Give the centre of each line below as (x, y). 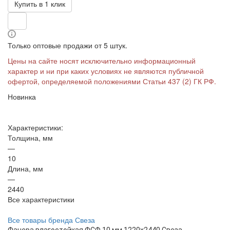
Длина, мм (25, 168)
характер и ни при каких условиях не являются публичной (106, 71)
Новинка (22, 97)
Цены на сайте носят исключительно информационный (102, 61)
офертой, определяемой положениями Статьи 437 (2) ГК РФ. (112, 81)
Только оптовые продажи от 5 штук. (68, 45)
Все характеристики (41, 199)
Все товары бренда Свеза (51, 220)
